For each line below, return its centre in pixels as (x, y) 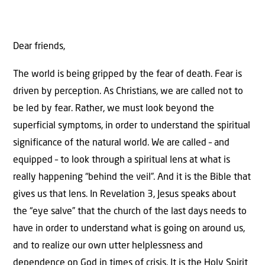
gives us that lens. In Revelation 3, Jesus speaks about (125, 195)
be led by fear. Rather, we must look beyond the (114, 109)
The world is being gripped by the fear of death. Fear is (127, 75)
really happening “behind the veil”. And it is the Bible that (132, 178)
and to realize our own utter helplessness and (108, 246)
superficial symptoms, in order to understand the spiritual (132, 126)
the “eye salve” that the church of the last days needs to (130, 212)
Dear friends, (39, 46)
